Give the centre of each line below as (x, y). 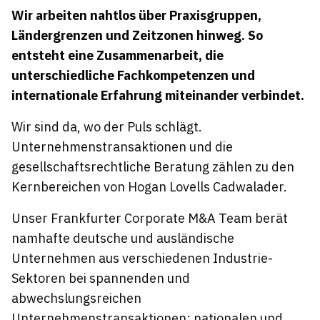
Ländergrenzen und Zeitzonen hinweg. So (137, 36)
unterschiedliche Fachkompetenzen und (133, 76)
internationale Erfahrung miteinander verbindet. (158, 96)
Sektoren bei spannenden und (101, 279)
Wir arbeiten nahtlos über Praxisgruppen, (136, 16)
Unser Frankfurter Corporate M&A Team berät (150, 219)
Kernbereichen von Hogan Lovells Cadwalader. (149, 187)
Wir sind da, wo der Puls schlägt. (107, 127)
